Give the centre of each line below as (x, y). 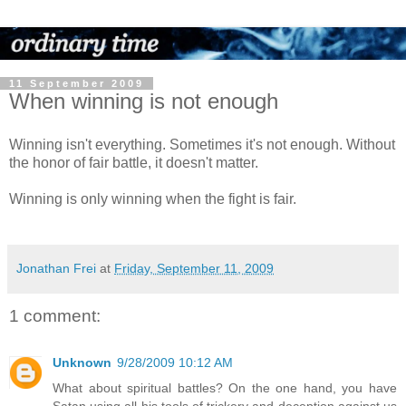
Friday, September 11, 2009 (194, 268)
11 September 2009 (77, 83)
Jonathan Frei (56, 268)
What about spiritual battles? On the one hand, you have (225, 388)
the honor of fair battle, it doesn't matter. (134, 162)
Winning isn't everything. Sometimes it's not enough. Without (202, 144)
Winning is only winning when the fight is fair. (153, 198)
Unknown (82, 362)
